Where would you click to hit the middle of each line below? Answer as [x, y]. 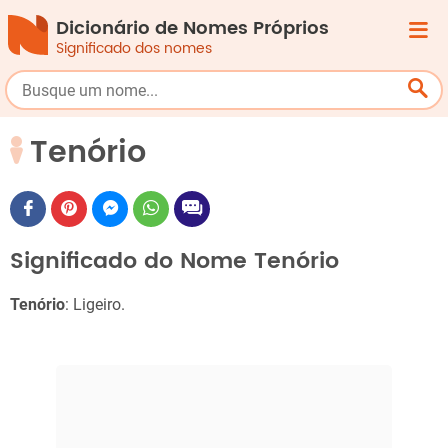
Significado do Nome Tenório [174, 261]
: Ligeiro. [95, 305]
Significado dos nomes [134, 48]
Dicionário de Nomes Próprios [192, 28]
